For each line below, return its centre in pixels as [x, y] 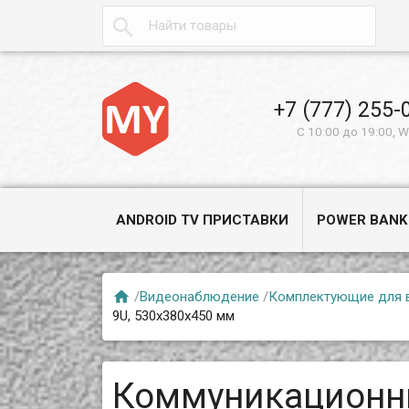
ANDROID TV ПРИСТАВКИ [203, 220]
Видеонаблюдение [200, 296]
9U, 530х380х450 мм [174, 315]
